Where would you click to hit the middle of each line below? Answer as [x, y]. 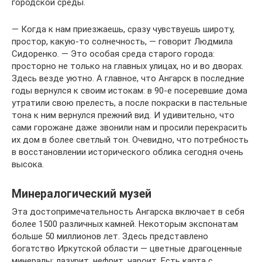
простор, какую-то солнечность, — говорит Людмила [122, 42]
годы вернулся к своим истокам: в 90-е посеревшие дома [130, 91]
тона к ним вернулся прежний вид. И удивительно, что [123, 115]
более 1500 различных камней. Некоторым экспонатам [125, 224]
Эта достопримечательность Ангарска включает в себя [128, 212]
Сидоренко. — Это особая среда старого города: [113, 54]
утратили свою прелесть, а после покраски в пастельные [130, 103]
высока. [28, 164]
